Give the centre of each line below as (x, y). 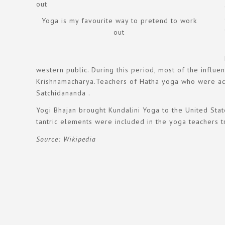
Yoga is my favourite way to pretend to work (119, 20)
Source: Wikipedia (66, 139)
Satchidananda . (63, 93)
